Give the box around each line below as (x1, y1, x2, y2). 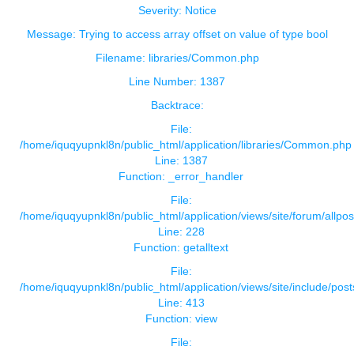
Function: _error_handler (119, 170, 243, 183)
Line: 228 (157, 225, 205, 239)
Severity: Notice (137, 4, 217, 17)
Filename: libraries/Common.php (95, 51, 259, 65)
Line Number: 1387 (129, 75, 225, 88)
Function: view (145, 312, 217, 326)
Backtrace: (150, 99, 204, 112)
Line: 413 (157, 296, 205, 310)
